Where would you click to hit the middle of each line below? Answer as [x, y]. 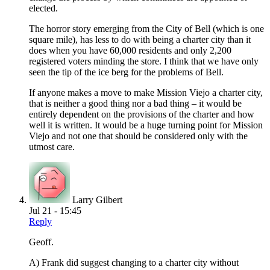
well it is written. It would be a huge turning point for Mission [146, 125]
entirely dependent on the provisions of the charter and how [142, 115]
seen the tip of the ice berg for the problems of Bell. [126, 72]
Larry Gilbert [97, 200]
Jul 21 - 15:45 [55, 211]
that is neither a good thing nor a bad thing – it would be [135, 104]
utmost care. [52, 147]
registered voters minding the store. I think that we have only [144, 61]
